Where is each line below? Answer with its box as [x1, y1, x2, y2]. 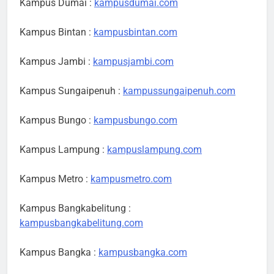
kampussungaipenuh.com [123, 85, 235, 97]
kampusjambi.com [93, 56, 174, 68]
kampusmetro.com [91, 173, 172, 185]
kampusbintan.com [94, 26, 177, 39]
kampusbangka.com [98, 246, 187, 259]
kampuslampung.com [107, 144, 202, 156]
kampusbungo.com [94, 114, 177, 127]
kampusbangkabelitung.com [20, 217, 143, 229]
